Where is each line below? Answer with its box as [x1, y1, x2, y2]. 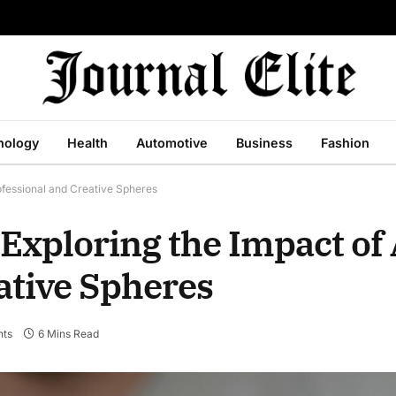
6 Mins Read [37, 327, 99, 341]
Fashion [321, 134, 369, 150]
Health [67, 134, 108, 150]
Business [236, 134, 293, 150]
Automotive [136, 134, 208, 150]
